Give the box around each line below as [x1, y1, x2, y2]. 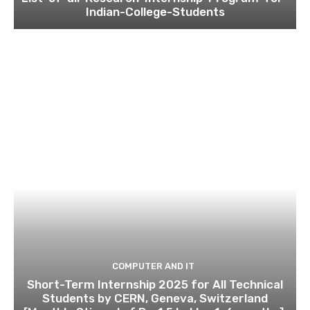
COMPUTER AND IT [112, 261, 194, 272]
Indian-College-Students [85, 4, 225, 19]
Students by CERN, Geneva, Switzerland [42, 291, 268, 306]
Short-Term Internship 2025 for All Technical [27, 277, 283, 292]
